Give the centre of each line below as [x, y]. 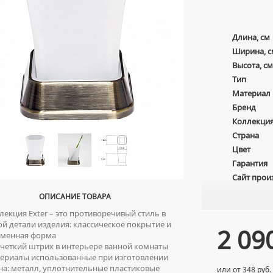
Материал [251, 93]
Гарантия [250, 163]
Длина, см [251, 37]
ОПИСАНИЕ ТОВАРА [75, 197]
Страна [246, 135]
